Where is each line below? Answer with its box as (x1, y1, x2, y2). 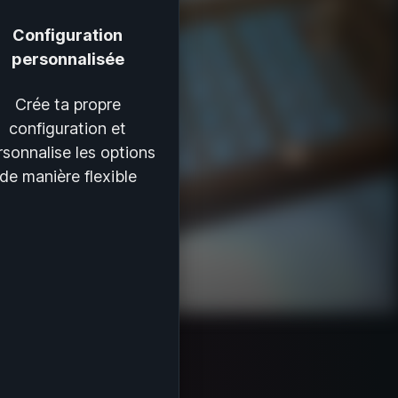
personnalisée (11, 50, 124, 68)
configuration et (9, 119, 126, 138)
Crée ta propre (14, 95, 121, 114)
